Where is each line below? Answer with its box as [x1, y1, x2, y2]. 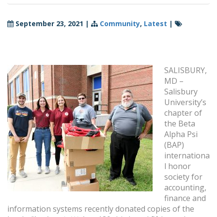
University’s [164, 97, 206, 108]
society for [164, 171, 202, 183]
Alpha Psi [164, 129, 198, 140]
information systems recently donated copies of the [7, 203, 194, 215]
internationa [164, 150, 210, 161]
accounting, [164, 182, 206, 193]
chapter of [164, 108, 202, 119]
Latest [144, 19, 167, 29]
